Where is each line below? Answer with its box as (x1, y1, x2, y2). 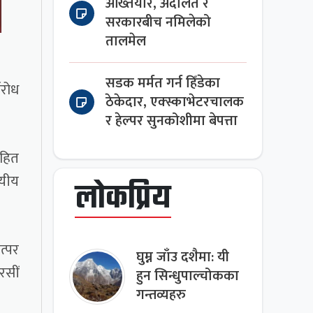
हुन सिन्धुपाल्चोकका (136, 265, 240, 289)
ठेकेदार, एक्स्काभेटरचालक (105, 90, 245, 114)
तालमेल (105, 29, 147, 53)
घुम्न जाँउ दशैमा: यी (136, 246, 230, 270)
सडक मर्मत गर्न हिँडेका (105, 71, 221, 95)
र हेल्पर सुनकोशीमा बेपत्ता (105, 109, 238, 133)
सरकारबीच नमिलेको (105, 10, 212, 34)
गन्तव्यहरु (136, 284, 187, 307)
